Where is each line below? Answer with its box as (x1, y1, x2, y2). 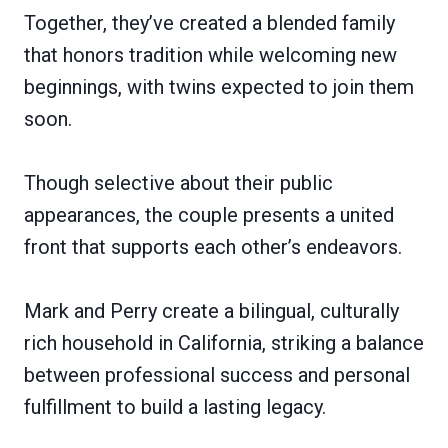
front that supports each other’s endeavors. (24, 234, 402, 259)
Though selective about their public (24, 170, 333, 195)
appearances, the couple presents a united (24, 202, 394, 227)
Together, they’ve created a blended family (24, 10, 395, 35)
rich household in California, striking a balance (24, 330, 424, 355)
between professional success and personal (24, 362, 410, 387)
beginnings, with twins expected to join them (24, 74, 414, 99)
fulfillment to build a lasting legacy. (24, 394, 326, 419)
